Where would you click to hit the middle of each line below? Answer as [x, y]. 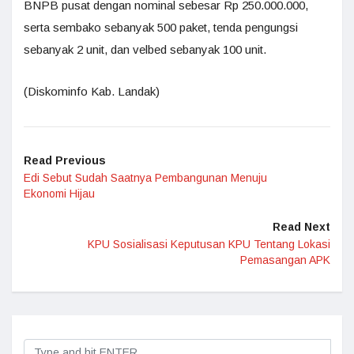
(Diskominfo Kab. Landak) [92, 91]
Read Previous [65, 160]
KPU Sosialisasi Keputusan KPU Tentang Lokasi [209, 244]
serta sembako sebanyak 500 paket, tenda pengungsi [161, 27]
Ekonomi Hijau [59, 193]
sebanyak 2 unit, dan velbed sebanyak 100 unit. [145, 49]
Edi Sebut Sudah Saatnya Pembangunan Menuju [145, 177]
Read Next [301, 226]
